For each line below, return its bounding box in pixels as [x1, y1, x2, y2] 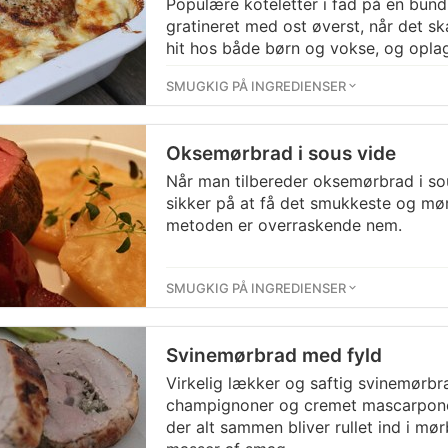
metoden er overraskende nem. [166, 215, 402, 235]
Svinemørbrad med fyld [166, 344, 382, 367]
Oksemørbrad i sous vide [166, 142, 396, 165]
